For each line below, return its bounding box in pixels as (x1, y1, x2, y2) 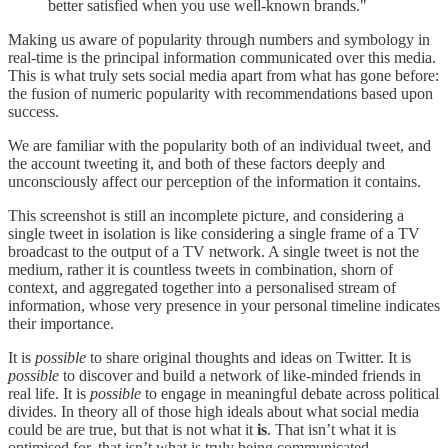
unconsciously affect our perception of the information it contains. (8, 173, 421, 191)
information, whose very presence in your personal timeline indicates (8, 297, 440, 315)
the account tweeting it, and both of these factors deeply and (8, 155, 385, 173)
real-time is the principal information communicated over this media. (8, 49, 436, 67)
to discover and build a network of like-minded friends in (59, 367, 421, 385)
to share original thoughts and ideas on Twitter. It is (86, 349, 411, 367)
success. (8, 103, 59, 121)
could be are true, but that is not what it (8, 421, 257, 439)
